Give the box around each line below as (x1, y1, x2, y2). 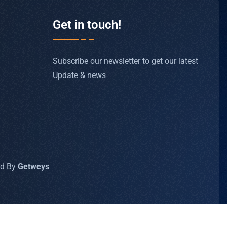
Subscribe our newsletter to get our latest (52, 56, 198, 66)
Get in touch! (52, 18, 121, 32)
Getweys (18, 162, 50, 172)
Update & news (52, 70, 106, 80)
